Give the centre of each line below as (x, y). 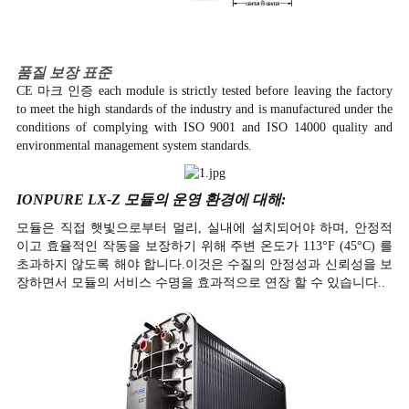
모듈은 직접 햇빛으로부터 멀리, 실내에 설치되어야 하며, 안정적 (204, 228)
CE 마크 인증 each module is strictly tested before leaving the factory (204, 91)
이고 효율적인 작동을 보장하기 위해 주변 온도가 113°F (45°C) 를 (204, 246)
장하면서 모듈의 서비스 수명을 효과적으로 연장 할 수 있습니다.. (200, 283)
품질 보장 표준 (63, 73)
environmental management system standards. (134, 146)
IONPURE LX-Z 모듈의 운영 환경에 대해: (151, 200)
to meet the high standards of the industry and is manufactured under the (204, 110)
